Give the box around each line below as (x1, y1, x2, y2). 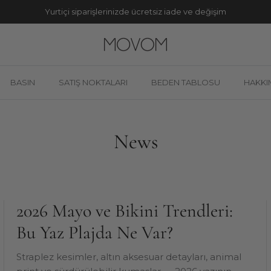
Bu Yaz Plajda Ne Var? (16, 221, 173, 244)
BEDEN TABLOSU (151, 77, 220, 88)
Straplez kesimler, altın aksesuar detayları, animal (16, 250, 241, 263)
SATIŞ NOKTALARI (58, 77, 128, 88)
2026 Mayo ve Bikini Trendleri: (16, 199, 233, 222)
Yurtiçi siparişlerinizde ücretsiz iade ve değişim (44, 7, 226, 17)
